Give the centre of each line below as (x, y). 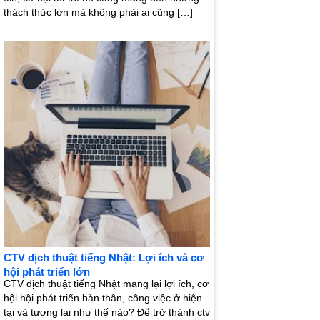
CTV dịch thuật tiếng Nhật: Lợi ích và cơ (104, 258)
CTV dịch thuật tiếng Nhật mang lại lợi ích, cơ (106, 284)
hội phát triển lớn (47, 272)
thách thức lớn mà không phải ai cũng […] (98, 12)
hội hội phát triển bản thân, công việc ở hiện (103, 298)
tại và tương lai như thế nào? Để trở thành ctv (107, 312)
